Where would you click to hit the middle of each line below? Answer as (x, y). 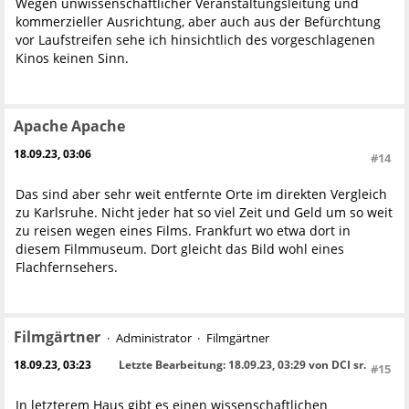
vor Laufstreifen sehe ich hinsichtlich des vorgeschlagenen (195, 39)
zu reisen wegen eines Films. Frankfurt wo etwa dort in (183, 230)
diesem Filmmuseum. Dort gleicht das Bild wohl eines (180, 248)
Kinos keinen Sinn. (72, 58)
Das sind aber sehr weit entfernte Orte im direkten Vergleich (201, 194)
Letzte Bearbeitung (171, 364)
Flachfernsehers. (67, 267)
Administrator (153, 337)
